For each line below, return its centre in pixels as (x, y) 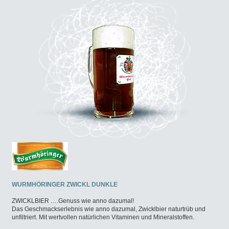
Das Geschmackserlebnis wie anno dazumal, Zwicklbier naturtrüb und (109, 209)
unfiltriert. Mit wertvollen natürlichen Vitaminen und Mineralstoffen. (103, 217)
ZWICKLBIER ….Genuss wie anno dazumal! (73, 201)
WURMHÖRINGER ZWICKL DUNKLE (65, 184)
